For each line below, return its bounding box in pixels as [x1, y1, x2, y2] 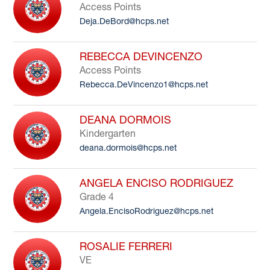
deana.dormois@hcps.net [80, 142, 177, 153]
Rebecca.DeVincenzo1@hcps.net [80, 79, 209, 90]
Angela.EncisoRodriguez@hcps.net [80, 206, 214, 216]
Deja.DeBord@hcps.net [80, 16, 169, 27]
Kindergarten [80, 127, 136, 139]
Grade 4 [80, 190, 115, 202]
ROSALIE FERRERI [80, 239, 173, 253]
